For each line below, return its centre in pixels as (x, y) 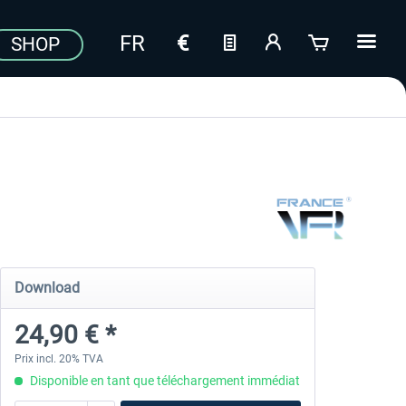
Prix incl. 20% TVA (58, 359)
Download (47, 288)
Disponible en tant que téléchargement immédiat (163, 381)
